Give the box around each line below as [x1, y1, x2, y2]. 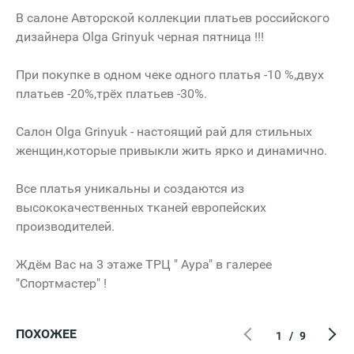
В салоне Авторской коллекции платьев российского [16, 9, 330, 25]
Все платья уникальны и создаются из [16, 180, 244, 196]
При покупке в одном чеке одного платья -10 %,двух [16, 66, 324, 82]
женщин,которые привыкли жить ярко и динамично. [16, 142, 327, 158]
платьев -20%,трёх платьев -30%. [16, 85, 207, 101]
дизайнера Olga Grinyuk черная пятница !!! [16, 28, 264, 44]
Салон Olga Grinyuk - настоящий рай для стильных [16, 123, 312, 139]
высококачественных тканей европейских [16, 199, 266, 215]
